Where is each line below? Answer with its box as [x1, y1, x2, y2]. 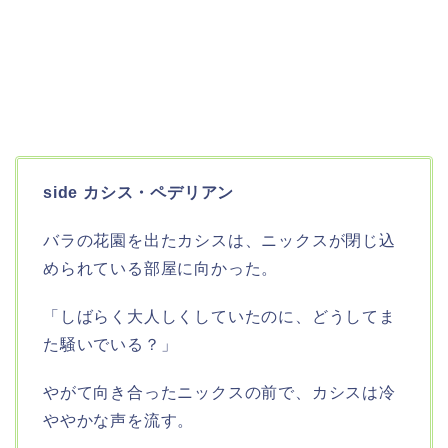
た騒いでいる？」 [43, 336, 178, 354]
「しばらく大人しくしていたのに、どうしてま [43, 308, 396, 326]
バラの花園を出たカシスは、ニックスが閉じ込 [43, 232, 396, 250]
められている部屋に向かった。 [43, 260, 279, 278]
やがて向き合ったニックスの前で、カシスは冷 [43, 384, 396, 402]
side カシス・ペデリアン [43, 184, 235, 202]
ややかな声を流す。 [43, 412, 195, 430]
